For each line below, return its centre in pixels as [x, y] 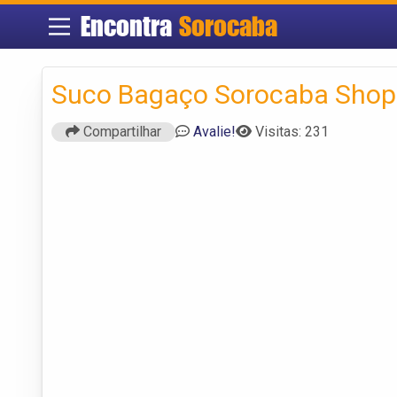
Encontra [129, 26]
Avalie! [214, 131]
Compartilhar [121, 131]
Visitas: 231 [292, 131]
